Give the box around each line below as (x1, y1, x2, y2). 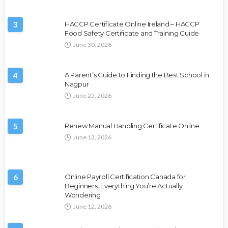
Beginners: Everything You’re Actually (65, 182, 183, 190)
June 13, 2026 (73, 133, 111, 141)
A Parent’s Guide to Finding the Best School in (65, 71, 210, 79)
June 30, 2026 (73, 41, 111, 49)
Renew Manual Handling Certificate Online (65, 122, 199, 130)
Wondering (65, 191, 101, 199)
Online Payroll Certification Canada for (65, 173, 186, 181)
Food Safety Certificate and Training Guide (65, 29, 199, 38)
